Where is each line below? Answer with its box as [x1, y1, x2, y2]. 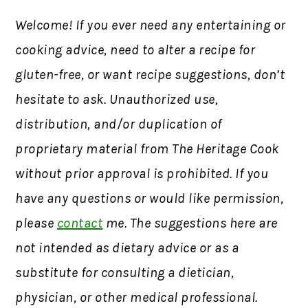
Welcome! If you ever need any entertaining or [15, 17, 286, 34]
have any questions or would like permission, [15, 190, 284, 207]
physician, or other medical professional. [15, 289, 258, 306]
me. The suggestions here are [102, 215, 278, 232]
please [15, 215, 57, 232]
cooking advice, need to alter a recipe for [15, 42, 256, 58]
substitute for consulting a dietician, [15, 265, 234, 281]
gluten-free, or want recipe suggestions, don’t [15, 67, 285, 83]
